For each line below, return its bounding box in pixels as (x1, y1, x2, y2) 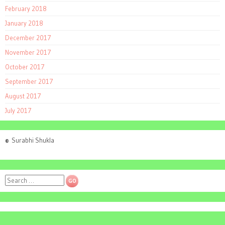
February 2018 (5, 5, 47, 13)
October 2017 (5, 63, 45, 71)
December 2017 (5, 34, 51, 42)
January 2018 (5, 19, 43, 28)
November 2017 (5, 48, 51, 57)
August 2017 (5, 92, 41, 100)
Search (5, 175, 25, 183)
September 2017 (5, 77, 53, 86)
